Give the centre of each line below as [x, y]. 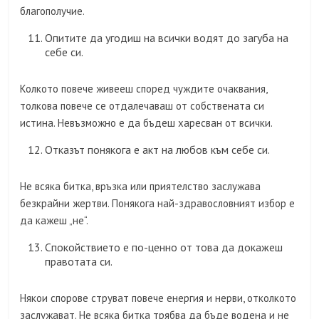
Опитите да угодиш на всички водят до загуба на [167, 38]
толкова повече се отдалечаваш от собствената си [142, 106]
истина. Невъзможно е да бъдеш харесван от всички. [147, 123]
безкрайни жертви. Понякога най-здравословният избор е [158, 204]
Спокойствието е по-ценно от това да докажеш [164, 247]
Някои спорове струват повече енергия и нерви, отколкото [158, 298]
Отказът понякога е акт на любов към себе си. [158, 150]
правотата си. [79, 262]
